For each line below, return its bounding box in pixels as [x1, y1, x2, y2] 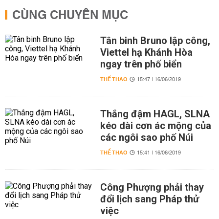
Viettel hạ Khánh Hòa [100, 46, 193, 58]
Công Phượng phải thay [100, 181, 204, 193]
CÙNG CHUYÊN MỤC [12, 5, 128, 26]
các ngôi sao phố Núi [100, 131, 193, 143]
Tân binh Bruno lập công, [100, 35, 210, 46]
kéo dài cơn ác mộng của [100, 120, 211, 131]
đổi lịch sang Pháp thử [100, 193, 199, 205]
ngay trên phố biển [100, 58, 182, 70]
